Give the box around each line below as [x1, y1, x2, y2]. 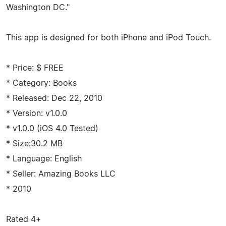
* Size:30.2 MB [6, 139, 63, 148]
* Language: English [6, 154, 82, 163]
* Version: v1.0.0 [6, 109, 67, 118]
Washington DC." [6, 3, 70, 12]
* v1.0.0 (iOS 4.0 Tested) [6, 124, 98, 133]
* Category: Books [6, 79, 77, 87]
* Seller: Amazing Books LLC [6, 169, 116, 178]
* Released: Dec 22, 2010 [6, 94, 102, 102]
